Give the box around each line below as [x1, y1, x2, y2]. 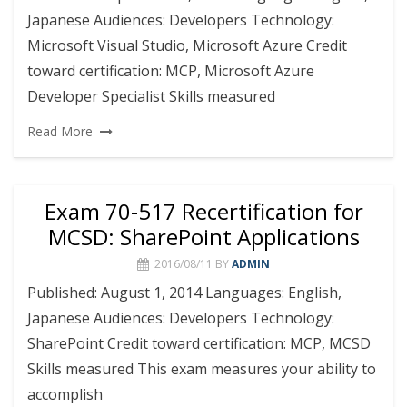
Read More [27, 122, 93, 140]
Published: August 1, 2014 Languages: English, [27, 282, 342, 303]
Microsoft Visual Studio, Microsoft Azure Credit [27, 35, 347, 55]
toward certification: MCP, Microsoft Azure [27, 60, 314, 81]
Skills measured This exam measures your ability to [27, 358, 376, 379]
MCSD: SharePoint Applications [47, 221, 360, 252]
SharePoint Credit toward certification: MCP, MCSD [27, 333, 371, 353]
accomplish [27, 383, 103, 404]
